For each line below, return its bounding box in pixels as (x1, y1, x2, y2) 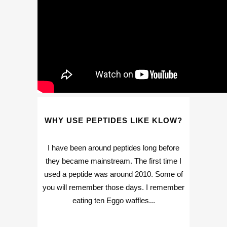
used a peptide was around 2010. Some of (44, 170, 183, 178)
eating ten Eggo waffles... (72, 196, 155, 205)
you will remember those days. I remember (43, 183, 184, 192)
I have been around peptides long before (48, 143, 179, 152)
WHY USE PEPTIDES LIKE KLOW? (45, 116, 182, 125)
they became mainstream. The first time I (46, 157, 181, 165)
